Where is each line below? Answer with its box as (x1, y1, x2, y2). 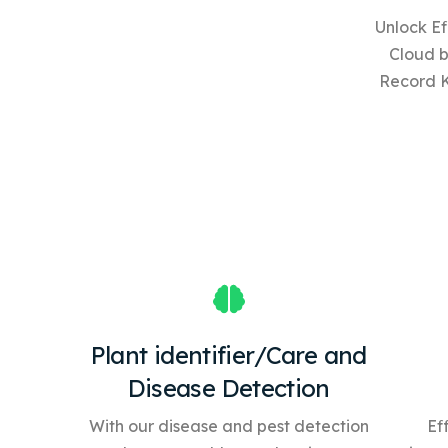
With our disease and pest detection (88, 415, 369, 436)
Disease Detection (127, 372, 330, 403)
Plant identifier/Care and (90, 339, 367, 370)
